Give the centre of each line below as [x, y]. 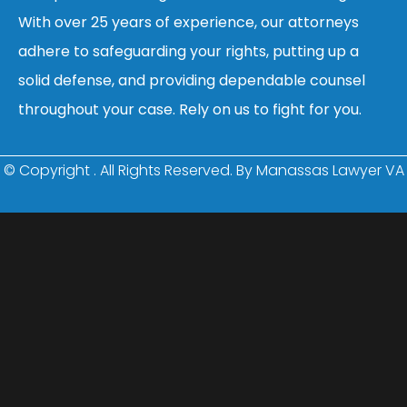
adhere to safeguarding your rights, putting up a [189, 51]
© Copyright [48, 170]
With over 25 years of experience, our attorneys [189, 22]
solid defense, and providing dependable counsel [192, 80]
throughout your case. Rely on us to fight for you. [190, 109]
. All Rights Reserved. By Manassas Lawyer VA [248, 170]
